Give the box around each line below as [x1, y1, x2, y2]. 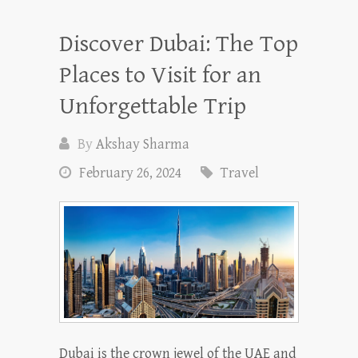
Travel [221, 165, 259, 182]
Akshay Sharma [96, 136, 189, 153]
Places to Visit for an [59, 62, 261, 89]
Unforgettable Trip [59, 93, 246, 121]
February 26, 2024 [79, 165, 181, 182]
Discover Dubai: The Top [59, 30, 298, 58]
